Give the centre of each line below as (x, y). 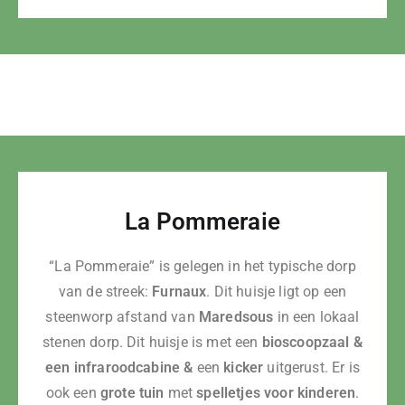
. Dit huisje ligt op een (277, 292)
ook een (73, 393)
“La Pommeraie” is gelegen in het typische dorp (202, 266)
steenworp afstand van (122, 317)
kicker (244, 367)
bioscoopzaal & (312, 342)
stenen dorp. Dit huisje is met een (152, 342)
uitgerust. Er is (311, 367)
